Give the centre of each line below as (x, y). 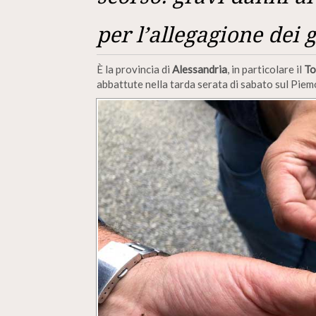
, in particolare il (266, 69)
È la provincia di (134, 69)
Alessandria (200, 69)
